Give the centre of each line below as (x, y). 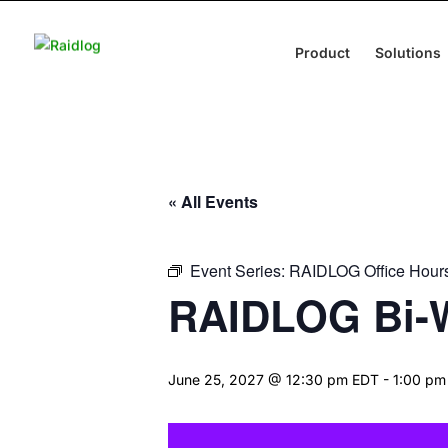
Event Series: (239, 270)
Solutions (408, 51)
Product (322, 51)
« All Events (213, 201)
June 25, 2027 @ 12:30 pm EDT (273, 379)
